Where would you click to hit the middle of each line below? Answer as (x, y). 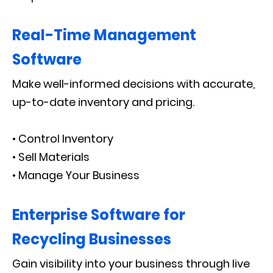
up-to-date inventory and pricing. (103, 102)
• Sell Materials (51, 157)
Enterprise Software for (99, 215)
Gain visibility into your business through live (131, 264)
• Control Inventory (63, 139)
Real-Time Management (104, 35)
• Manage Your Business (76, 175)
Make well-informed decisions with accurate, (133, 84)
